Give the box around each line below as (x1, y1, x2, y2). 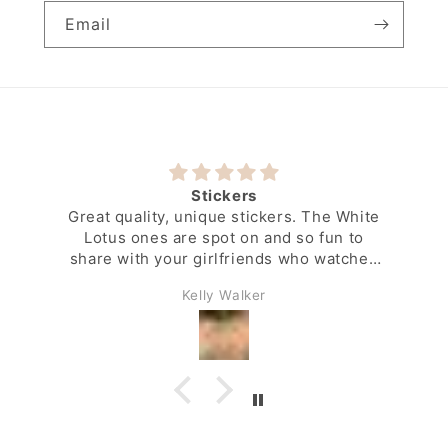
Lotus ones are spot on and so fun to (84, 228, 364, 248)
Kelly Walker (181, 287, 267, 304)
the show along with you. (128, 270, 320, 290)
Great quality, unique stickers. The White (68, 207, 380, 227)
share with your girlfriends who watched (69, 249, 379, 269)
